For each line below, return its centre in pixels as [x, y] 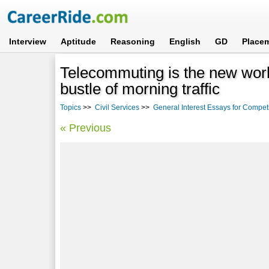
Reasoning [133, 41]
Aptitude [79, 41]
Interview [28, 41]
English [185, 41]
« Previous [86, 128]
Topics [71, 107]
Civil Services [117, 107]
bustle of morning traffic [140, 89]
